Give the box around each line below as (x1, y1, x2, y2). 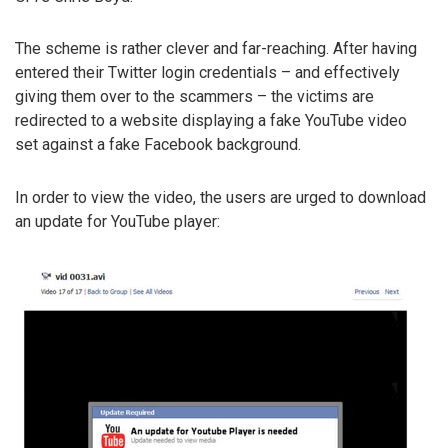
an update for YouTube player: (15, 212, 220, 232)
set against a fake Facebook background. (15, 135, 301, 155)
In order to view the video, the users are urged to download (15, 188, 426, 208)
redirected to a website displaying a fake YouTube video (15, 111, 407, 131)
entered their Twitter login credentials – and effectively (15, 63, 400, 83)
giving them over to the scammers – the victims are (15, 87, 374, 107)
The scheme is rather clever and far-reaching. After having (15, 39, 417, 59)
